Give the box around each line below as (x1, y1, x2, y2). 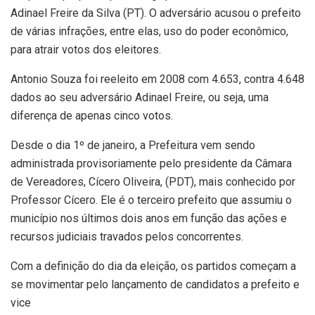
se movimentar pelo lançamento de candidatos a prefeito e (11, 278, 300, 292)
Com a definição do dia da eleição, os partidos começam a (11, 259, 296, 274)
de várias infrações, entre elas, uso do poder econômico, (11, 25, 288, 39)
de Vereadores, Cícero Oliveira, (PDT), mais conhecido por (11, 175, 295, 189)
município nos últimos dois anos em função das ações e (11, 212, 287, 226)
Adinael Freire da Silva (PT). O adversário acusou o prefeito (11, 6, 301, 20)
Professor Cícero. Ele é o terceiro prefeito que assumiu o (11, 193, 292, 207)
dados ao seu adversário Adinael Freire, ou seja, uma (11, 91, 269, 105)
